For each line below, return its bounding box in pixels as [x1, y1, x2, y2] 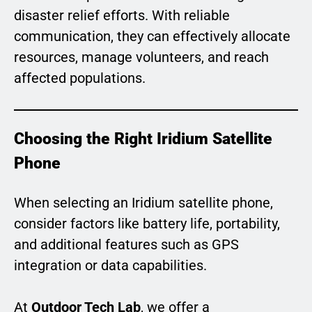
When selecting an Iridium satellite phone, [14, 194, 273, 211]
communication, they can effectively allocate [14, 27, 290, 45]
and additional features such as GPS [14, 235, 239, 253]
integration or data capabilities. [14, 256, 207, 274]
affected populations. [14, 69, 146, 86]
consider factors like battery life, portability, [14, 214, 280, 232]
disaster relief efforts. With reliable [14, 6, 230, 24]
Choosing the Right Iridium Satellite [14, 129, 272, 149]
